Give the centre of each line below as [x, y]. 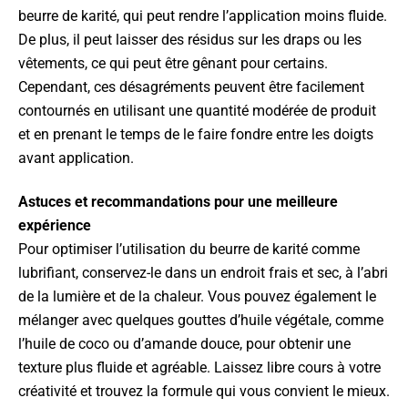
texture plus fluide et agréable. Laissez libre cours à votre [199, 367]
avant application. [76, 158]
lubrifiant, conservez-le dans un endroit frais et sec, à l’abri [203, 273]
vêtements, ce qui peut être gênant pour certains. [173, 63]
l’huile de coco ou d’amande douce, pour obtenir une [184, 344]
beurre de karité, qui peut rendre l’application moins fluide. [203, 16]
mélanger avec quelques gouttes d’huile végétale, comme [201, 320]
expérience [55, 225]
